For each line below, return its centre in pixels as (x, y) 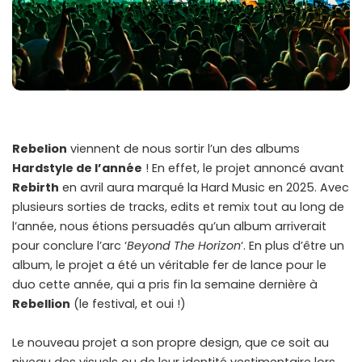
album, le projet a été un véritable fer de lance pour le (169, 265)
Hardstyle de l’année (77, 168)
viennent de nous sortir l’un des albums (183, 149)
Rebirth (36, 188)
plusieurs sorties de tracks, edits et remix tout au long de (178, 207)
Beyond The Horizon (184, 246)
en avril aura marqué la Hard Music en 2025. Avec (204, 188)
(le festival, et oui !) (128, 304)
